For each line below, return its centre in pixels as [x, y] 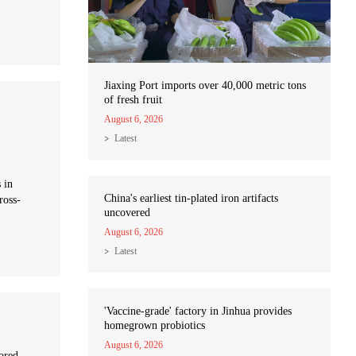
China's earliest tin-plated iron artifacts [191, 199]
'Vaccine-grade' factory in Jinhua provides [198, 311]
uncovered [127, 213]
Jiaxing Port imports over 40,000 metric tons [205, 86]
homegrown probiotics [155, 326]
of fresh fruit [133, 100]
